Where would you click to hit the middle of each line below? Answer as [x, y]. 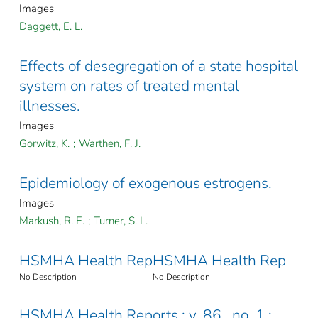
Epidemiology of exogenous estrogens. [146, 183]
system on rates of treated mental [129, 86]
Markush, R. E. [52, 221]
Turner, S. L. [121, 221]
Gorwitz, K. [44, 144]
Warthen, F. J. [110, 144]
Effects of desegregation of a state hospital [159, 66]
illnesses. [50, 106]
